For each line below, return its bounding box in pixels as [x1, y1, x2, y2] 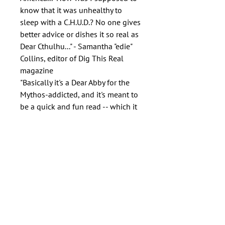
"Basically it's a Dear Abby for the [20, 77, 130, 87]
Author [20, 144, 54, 156]
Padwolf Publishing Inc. [20, 192, 92, 201]
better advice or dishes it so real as [20, 29, 139, 39]
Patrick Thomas [20, 164, 67, 173]
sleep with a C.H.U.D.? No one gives [20, 17, 141, 27]
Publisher [20, 171, 61, 184]
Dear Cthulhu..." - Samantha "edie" [20, 41, 132, 51]
